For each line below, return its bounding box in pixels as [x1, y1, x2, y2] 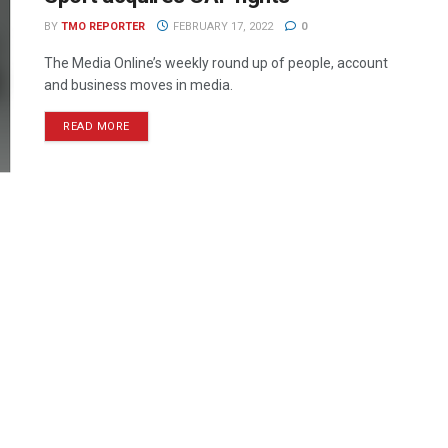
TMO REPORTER [61, 20, 145, 33]
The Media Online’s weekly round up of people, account [44, 55, 388, 71]
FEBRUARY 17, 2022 [169, 20, 273, 33]
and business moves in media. [44, 77, 233, 93]
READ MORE [63, 120, 130, 133]
